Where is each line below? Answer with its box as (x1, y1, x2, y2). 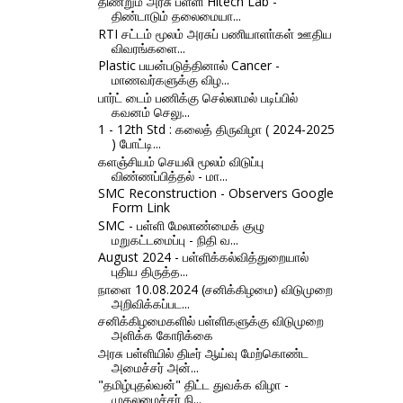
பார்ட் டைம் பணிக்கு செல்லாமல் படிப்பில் (97, 88, 298, 106)
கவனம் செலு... (111, 103, 190, 121)
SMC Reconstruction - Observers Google (97, 184, 334, 202)
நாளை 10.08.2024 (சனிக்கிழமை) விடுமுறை (97, 280, 333, 298)
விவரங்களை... (111, 39, 185, 57)
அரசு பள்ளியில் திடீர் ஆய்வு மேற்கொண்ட (97, 344, 309, 362)
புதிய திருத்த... (111, 263, 188, 281)
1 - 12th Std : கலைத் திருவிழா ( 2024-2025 (97, 121, 335, 139)
